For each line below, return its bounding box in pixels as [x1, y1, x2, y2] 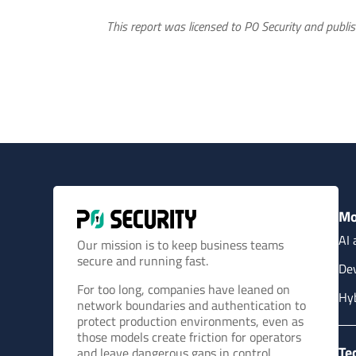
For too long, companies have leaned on [77, 279, 291, 299]
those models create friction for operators [77, 327, 302, 346]
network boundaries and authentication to [77, 295, 307, 315]
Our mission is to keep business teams [77, 234, 284, 254]
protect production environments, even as [77, 311, 304, 331]
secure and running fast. [77, 250, 209, 270]
